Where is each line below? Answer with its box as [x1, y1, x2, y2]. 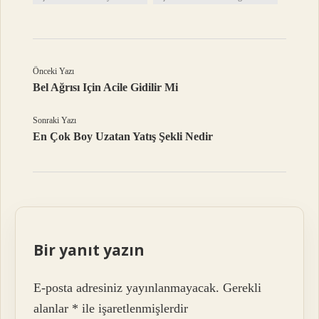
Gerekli [223, 280, 262, 295]
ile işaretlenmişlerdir [78, 300, 189, 315]
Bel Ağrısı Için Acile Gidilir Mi [33, 81, 179, 94]
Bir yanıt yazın [33, 240, 145, 261]
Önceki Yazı [33, 66, 75, 77]
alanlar [33, 300, 73, 315]
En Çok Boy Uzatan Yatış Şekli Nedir [33, 130, 214, 143]
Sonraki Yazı [33, 115, 77, 126]
